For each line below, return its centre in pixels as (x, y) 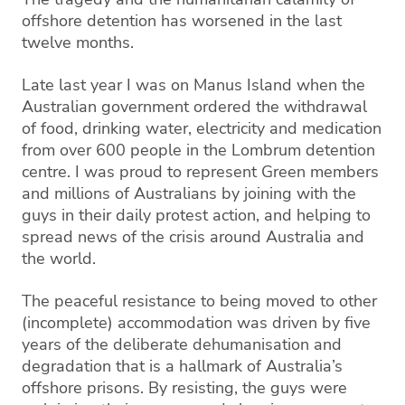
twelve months (76, 42)
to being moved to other (289, 301)
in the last (303, 20)
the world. (59, 258)
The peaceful (72, 301)
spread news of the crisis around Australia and (193, 236)
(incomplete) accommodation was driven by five (196, 322)
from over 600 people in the (127, 150)
